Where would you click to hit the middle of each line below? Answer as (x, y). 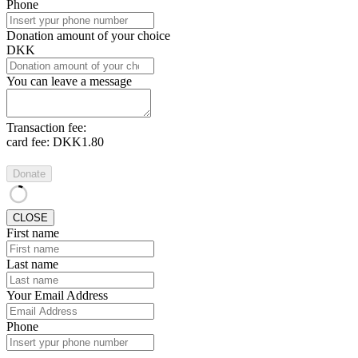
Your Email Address (57, 295)
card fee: (30, 141)
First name (33, 233)
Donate (29, 173)
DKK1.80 (78, 141)
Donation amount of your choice (88, 35)
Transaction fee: (46, 127)
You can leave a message (69, 81)
